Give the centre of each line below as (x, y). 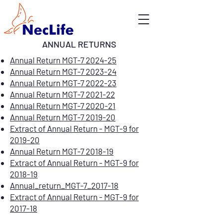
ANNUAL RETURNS (79, 44)
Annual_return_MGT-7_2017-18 (64, 185)
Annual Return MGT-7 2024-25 (63, 60)
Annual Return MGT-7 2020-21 (63, 106)
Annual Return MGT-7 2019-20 (63, 117)
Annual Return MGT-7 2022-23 (63, 83)
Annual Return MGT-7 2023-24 (63, 71)
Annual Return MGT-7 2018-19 (62, 151)
